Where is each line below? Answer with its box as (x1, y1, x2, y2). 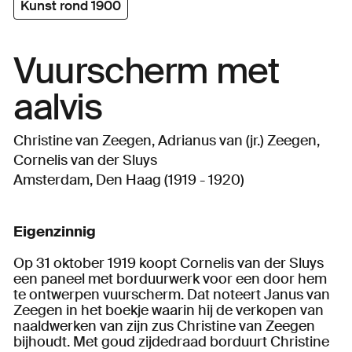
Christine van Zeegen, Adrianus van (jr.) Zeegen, (13, 131, 320, 151)
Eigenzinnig (13, 222, 96, 241)
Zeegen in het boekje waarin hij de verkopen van (13, 300, 324, 320)
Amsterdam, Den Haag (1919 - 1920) (13, 170, 244, 190)
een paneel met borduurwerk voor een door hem (13, 269, 327, 288)
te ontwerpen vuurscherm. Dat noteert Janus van (13, 284, 330, 304)
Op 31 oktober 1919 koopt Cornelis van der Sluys (13, 253, 324, 273)
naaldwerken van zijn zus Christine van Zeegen (13, 316, 315, 335)
